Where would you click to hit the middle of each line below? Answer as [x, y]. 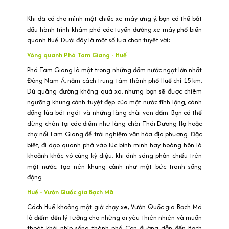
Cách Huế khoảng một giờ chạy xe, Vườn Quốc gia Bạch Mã [114, 207]
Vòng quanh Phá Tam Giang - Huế [77, 55]
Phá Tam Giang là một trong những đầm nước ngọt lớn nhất [114, 70]
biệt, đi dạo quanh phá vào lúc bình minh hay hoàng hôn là [114, 145]
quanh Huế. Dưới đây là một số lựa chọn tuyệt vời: [99, 40]
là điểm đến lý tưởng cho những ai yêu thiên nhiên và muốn [114, 218]
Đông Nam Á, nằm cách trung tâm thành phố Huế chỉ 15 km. [114, 81]
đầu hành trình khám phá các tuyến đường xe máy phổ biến [114, 30]
